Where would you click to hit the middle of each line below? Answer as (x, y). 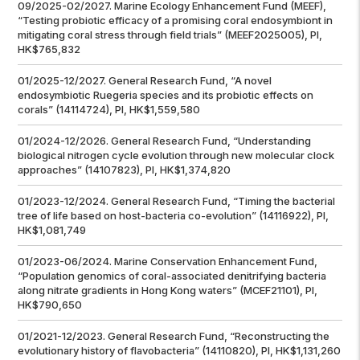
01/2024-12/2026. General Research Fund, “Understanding (165, 141)
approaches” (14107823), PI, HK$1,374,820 (125, 170)
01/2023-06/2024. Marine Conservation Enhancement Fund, (168, 262)
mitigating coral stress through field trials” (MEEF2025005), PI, (170, 35)
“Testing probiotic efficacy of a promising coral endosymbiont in (176, 20)
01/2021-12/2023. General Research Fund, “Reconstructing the (174, 336)
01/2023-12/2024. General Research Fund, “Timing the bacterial (177, 201)
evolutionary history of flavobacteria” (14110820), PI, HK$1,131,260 (180, 351)
